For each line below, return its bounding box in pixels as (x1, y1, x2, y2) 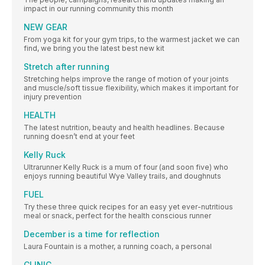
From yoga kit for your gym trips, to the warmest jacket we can (24, 34, 240, 44)
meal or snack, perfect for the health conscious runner (24, 211, 211, 220)
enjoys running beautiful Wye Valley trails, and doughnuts (24, 171, 221, 180)
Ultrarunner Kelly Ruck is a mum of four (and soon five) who (24, 162, 228, 172)
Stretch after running (24, 61, 109, 72)
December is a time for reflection (24, 228, 160, 239)
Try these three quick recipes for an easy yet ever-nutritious (24, 202, 233, 211)
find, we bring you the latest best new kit (24, 43, 164, 53)
